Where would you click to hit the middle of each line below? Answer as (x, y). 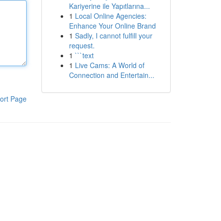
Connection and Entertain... (111, 75)
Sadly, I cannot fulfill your (113, 36)
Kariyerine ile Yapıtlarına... (109, 6)
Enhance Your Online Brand (112, 26)
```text (84, 55)
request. (82, 45)
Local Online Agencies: (110, 16)
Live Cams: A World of (110, 65)
